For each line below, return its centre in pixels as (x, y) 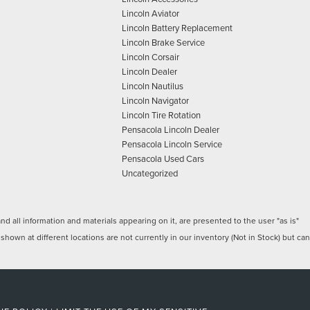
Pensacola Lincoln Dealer (171, 129)
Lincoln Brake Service (163, 42)
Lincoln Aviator (151, 13)
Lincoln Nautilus (153, 86)
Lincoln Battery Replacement (177, 28)
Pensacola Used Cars (163, 158)
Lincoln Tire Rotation (161, 115)
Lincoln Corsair (151, 57)
